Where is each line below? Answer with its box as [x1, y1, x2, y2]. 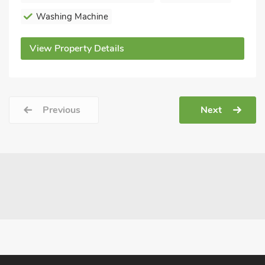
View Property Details [30, 42, 124, 55]
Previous [42, 104, 80, 117]
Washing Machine [36, 11, 108, 22]
